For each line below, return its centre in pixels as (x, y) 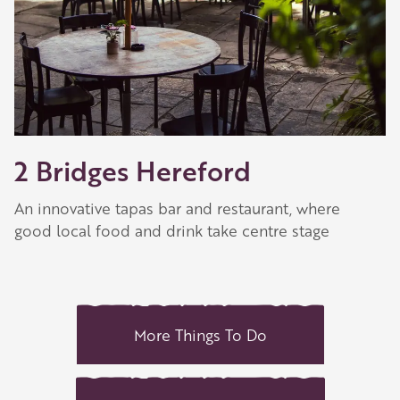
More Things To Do (200, 335)
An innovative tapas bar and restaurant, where (177, 208)
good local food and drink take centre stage (172, 231)
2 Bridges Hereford (133, 170)
